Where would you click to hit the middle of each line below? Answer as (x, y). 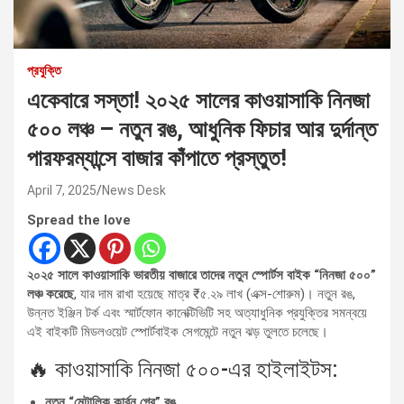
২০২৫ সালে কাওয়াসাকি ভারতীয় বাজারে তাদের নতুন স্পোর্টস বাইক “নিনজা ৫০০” (202, 275)
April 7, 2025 (62, 191)
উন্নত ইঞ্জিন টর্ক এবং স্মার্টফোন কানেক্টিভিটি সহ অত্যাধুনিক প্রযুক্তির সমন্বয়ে (197, 313)
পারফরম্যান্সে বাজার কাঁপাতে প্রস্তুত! (157, 159)
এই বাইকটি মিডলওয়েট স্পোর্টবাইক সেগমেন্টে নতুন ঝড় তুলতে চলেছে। (178, 332)
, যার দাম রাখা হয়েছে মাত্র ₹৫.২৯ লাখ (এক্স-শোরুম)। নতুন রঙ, (215, 294)
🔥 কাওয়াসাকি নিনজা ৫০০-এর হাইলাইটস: (183, 370)
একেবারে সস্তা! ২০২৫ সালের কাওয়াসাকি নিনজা (198, 101)
